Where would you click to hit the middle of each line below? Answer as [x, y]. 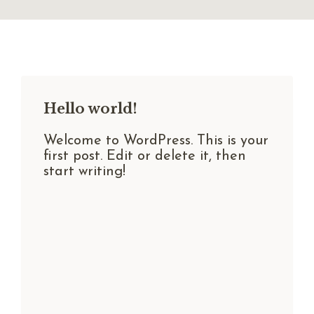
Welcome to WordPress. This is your [156, 141]
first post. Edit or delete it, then [145, 156]
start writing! [85, 171]
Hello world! [91, 108]
